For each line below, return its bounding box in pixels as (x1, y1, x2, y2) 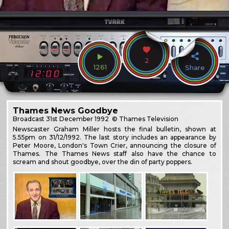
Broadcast (13, 114, 47, 123)
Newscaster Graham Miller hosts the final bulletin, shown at (13, 125, 216, 133)
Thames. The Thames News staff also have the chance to (13, 149, 216, 157)
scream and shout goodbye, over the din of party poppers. (13, 157, 193, 166)
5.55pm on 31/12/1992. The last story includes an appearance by (13, 133, 216, 141)
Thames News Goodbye (13, 105, 119, 116)
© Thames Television (110, 114, 179, 123)
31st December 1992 (46, 114, 109, 123)
